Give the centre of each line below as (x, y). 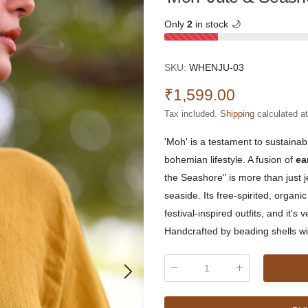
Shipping (237, 114)
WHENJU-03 (217, 67)
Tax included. (192, 114)
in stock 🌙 (217, 24)
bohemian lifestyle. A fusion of (230, 160)
